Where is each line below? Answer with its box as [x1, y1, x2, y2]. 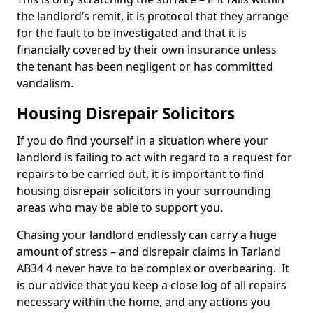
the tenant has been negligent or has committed [17, 59, 273, 74]
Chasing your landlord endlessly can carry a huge [17, 227, 277, 242]
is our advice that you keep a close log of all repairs [17, 277, 286, 293]
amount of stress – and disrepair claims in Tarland [17, 244, 281, 259]
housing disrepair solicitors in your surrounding [17, 183, 271, 198]
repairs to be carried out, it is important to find [17, 166, 264, 182]
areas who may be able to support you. [17, 200, 226, 215]
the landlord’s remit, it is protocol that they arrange [17, 8, 289, 24]
